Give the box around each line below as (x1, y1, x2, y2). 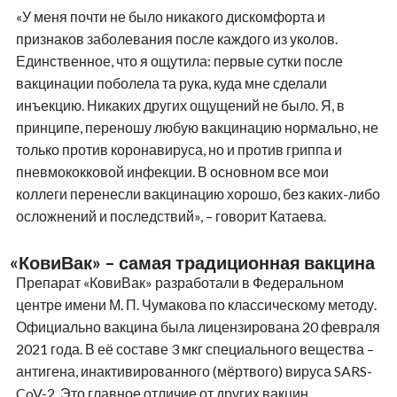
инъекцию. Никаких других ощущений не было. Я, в (15, 96, 345, 113)
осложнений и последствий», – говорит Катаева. (15, 206, 326, 224)
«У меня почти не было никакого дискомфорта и (15, 7, 325, 25)
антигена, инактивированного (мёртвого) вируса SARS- (15, 362, 372, 379)
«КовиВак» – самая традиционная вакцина (9, 251, 375, 273)
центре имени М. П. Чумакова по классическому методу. (15, 295, 377, 313)
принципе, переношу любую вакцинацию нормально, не (15, 118, 378, 136)
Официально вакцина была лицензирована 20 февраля (15, 317, 380, 335)
